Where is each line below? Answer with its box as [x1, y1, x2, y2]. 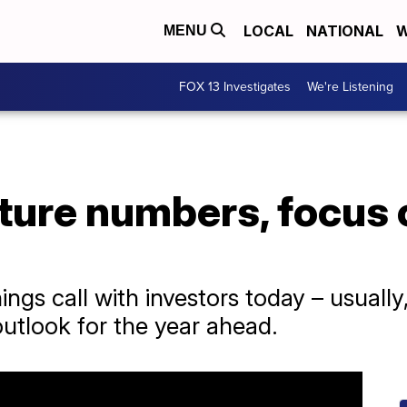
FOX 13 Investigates [179, 76, 291, 96]
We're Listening [307, 76, 393, 96]
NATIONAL [306, 22, 383, 41]
